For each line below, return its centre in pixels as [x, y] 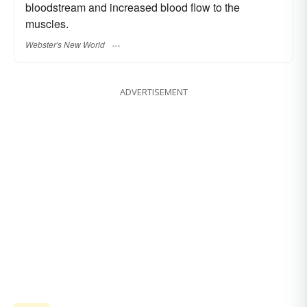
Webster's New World [65, 45]
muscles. [47, 24]
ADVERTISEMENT [153, 92]
